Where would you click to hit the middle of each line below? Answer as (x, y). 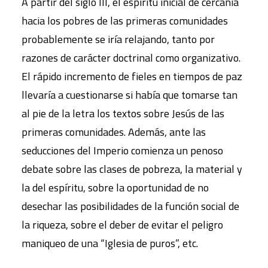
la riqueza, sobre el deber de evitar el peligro (122, 224)
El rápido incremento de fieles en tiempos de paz (132, 76)
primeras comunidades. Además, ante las (114, 132)
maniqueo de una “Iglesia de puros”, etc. (110, 243)
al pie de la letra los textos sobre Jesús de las (123, 113)
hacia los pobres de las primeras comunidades (125, 20)
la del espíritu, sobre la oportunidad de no (115, 187)
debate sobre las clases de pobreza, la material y (132, 169)
